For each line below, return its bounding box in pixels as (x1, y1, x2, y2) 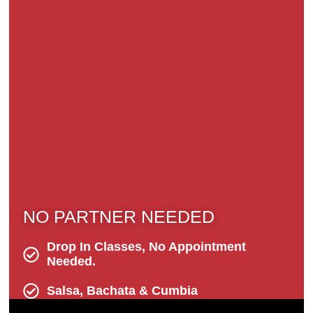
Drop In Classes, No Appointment (46, 240, 246, 254)
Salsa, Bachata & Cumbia (46, 284, 198, 298)
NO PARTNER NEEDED (23, 207, 214, 227)
